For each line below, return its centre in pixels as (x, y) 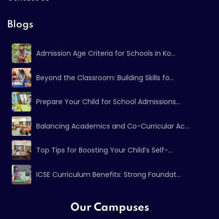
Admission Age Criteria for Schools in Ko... (106, 54)
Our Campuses (109, 208)
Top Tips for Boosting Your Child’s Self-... (104, 150)
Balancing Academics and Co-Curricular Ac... (112, 126)
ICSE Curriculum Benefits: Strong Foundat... (108, 174)
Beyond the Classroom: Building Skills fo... (105, 77)
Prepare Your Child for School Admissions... (108, 102)
